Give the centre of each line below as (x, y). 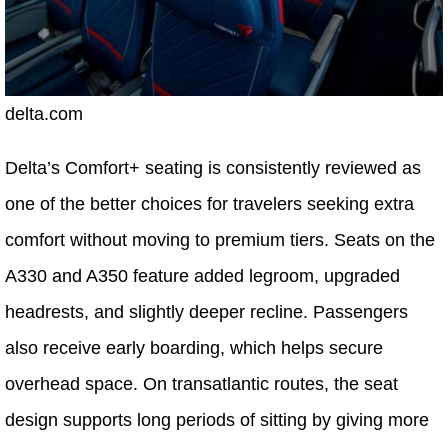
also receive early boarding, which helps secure (194, 347)
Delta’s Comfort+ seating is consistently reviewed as (213, 167)
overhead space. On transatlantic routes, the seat (201, 383)
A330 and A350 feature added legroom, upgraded (202, 275)
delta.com (44, 113)
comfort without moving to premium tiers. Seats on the (220, 239)
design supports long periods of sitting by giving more (217, 419)
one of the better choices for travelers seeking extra (209, 203)
